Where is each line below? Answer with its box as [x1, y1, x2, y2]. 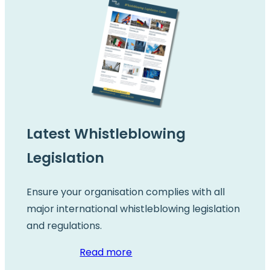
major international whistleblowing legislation [26, 202, 240, 216]
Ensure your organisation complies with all [26, 185, 225, 199]
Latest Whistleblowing [26, 124, 186, 144]
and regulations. [26, 219, 102, 233]
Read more [80, 245, 133, 260]
